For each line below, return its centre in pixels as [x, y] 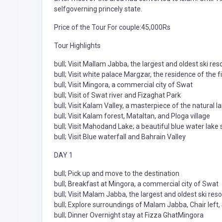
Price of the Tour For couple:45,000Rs [112, 28]
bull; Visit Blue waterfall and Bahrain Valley [120, 137]
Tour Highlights [77, 46]
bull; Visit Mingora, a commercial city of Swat [123, 85]
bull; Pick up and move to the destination [117, 174]
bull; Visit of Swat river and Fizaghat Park [117, 95]
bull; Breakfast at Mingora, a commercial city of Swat [136, 184]
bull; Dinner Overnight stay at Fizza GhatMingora [129, 215]
